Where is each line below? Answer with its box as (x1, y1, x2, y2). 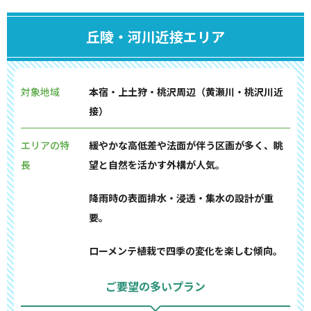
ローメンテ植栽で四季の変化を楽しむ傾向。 (88, 244, 283, 258)
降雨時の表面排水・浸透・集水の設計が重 (88, 191, 274, 205)
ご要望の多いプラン (106, 278, 205, 294)
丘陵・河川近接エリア (86, 26, 225, 47)
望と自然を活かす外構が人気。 (88, 158, 225, 171)
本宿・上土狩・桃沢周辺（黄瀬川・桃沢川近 (88, 85, 283, 99)
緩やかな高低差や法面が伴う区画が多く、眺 (88, 138, 283, 152)
